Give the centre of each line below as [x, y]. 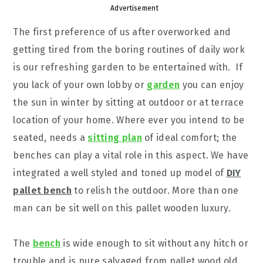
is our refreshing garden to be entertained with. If [128, 67]
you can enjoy [212, 85]
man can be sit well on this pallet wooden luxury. [122, 208]
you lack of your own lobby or [80, 85]
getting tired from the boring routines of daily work [129, 50]
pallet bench [42, 190]
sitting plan [115, 138]
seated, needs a [50, 138]
